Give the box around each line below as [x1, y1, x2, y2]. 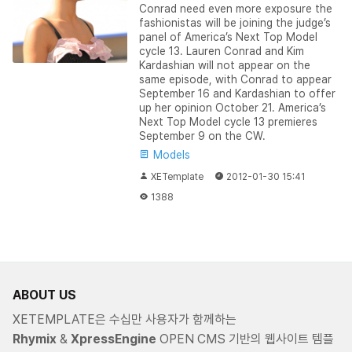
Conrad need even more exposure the [138, 2, 332, 15]
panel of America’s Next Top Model [138, 30, 317, 43]
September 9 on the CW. [138, 129, 266, 142]
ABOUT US [13, 287, 76, 302]
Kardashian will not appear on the [138, 58, 310, 71]
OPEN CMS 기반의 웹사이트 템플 [156, 331, 334, 346]
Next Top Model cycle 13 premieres [138, 115, 317, 128]
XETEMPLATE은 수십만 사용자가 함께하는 [13, 311, 236, 327]
